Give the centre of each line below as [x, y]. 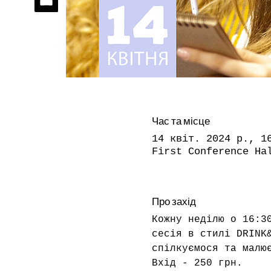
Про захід [174, 201]
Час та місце [181, 121]
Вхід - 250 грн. [197, 263]
